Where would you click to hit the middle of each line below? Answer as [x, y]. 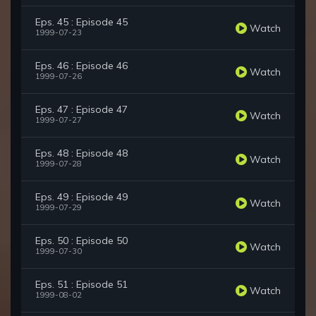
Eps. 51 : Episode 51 [81, 285]
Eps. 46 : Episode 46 [81, 66]
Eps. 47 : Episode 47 [81, 110]
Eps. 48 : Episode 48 [81, 153]
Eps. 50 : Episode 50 [81, 241]
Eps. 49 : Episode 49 [81, 197]
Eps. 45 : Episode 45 [81, 22]
